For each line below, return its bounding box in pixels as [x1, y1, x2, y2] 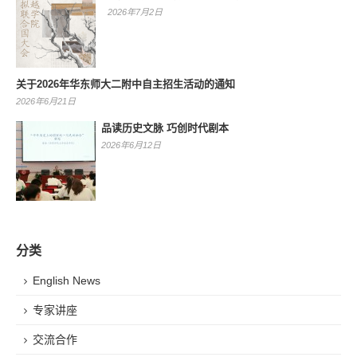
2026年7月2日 [108, 6, 163, 17]
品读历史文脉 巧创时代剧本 [101, 121, 229, 134]
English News [33, 273, 100, 287]
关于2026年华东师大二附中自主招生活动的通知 [16, 77, 235, 90]
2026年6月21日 [16, 96, 76, 106]
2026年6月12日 [101, 139, 161, 150]
